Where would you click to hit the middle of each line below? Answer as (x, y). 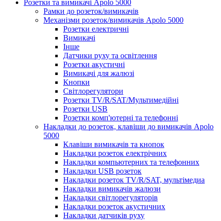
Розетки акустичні (94, 64)
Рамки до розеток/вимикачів (91, 11)
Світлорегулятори (93, 91)
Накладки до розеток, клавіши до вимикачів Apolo (129, 126)
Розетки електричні (96, 29)
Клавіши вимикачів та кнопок (114, 144)
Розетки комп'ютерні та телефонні (121, 117)
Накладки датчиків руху (104, 215)
